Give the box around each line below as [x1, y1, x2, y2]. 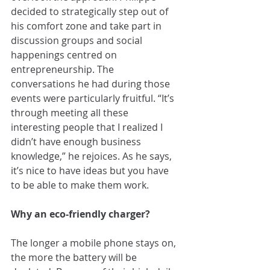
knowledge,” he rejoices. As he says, [11, 149, 174, 163]
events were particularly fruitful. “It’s [11, 92, 177, 105]
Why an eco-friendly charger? [11, 207, 150, 221]
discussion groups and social [11, 34, 145, 48]
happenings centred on [11, 48, 119, 62]
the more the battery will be [11, 251, 139, 265]
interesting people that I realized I [11, 121, 165, 134]
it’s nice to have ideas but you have [11, 164, 171, 178]
